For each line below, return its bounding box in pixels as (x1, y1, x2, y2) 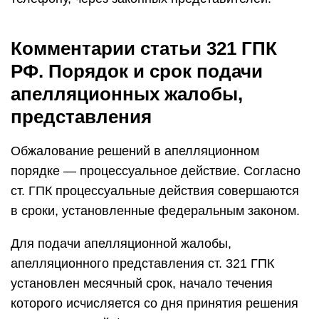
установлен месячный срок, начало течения (11, 276, 273, 291)
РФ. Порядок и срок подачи (11, 61, 263, 82)
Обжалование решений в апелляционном (11, 144, 259, 158)
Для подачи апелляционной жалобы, (11, 236, 231, 251)
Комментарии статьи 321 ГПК (11, 38, 277, 59)
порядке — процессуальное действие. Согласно (11, 164, 300, 178)
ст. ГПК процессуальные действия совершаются (11, 184, 299, 198)
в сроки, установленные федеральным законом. (11, 204, 300, 218)
